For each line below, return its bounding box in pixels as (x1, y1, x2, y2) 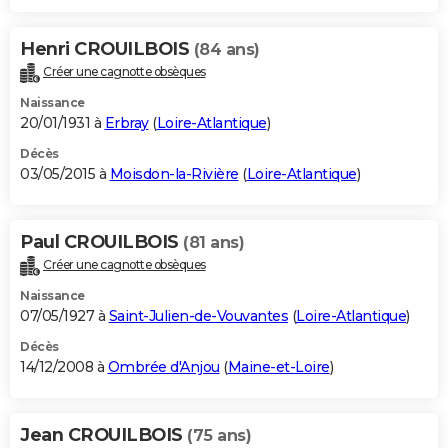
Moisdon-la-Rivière (109, 165, 239, 184)
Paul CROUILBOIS (20, 231, 183, 254)
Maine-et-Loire (227, 358, 330, 377)
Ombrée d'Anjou (107, 358, 220, 377)
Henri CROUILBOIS (20, 38, 194, 61)
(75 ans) (187, 426, 251, 446)
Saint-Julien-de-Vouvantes (108, 307, 288, 326)
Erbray (104, 114, 149, 133)
